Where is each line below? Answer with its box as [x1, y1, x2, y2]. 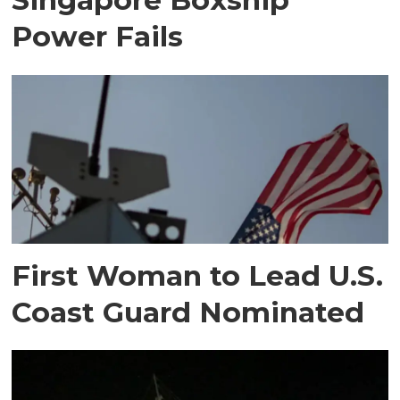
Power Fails [12, 18, 184, 54]
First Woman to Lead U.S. [12, 257, 384, 293]
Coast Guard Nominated [12, 294, 365, 329]
